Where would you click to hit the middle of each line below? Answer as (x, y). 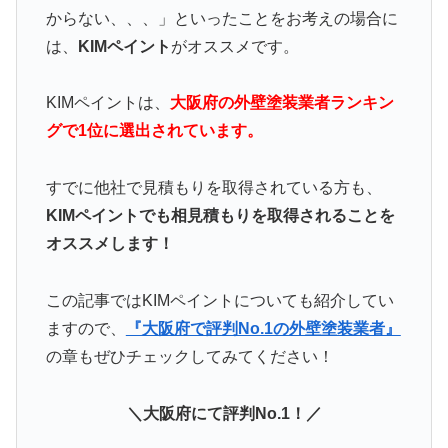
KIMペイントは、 (107, 103)
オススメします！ (109, 244)
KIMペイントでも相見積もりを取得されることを (220, 216)
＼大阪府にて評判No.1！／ (224, 413)
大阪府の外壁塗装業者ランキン (281, 103)
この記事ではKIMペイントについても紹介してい (219, 301)
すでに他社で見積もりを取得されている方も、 (213, 188)
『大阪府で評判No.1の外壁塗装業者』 (263, 329)
